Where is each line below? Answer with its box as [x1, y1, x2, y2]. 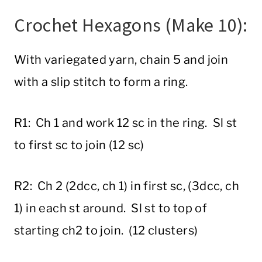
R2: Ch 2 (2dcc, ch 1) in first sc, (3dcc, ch [14, 179, 239, 194]
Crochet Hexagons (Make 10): [14, 13, 248, 37]
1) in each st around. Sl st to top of [14, 201, 208, 216]
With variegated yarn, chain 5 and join [14, 53, 229, 67]
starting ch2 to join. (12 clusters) [14, 223, 198, 238]
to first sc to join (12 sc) [14, 138, 144, 153]
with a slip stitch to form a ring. [14, 75, 188, 89]
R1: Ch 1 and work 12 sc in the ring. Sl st [14, 116, 237, 130]
